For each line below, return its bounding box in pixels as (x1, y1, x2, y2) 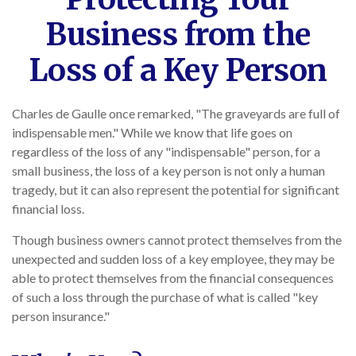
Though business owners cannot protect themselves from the (12, 232, 342, 247)
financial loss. (12, 201, 84, 216)
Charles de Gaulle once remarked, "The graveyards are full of (12, 106, 340, 121)
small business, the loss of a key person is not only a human (12, 163, 325, 178)
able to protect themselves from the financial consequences (12, 270, 334, 285)
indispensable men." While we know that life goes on (12, 125, 292, 140)
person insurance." (12, 308, 110, 323)
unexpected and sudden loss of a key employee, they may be (12, 251, 335, 266)
